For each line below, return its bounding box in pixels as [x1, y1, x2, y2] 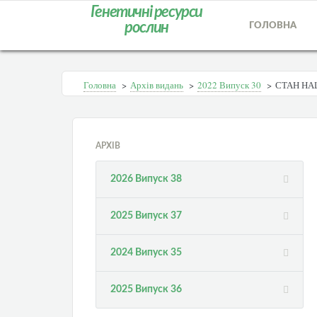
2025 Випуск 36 [110, 284, 183, 294]
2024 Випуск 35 [110, 248, 183, 258]
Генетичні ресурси [90, 4, 203, 20]
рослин [125, 20, 168, 35]
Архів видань [130, 79, 183, 91]
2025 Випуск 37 [110, 211, 183, 221]
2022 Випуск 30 [197, 79, 261, 91]
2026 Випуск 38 [110, 174, 183, 184]
